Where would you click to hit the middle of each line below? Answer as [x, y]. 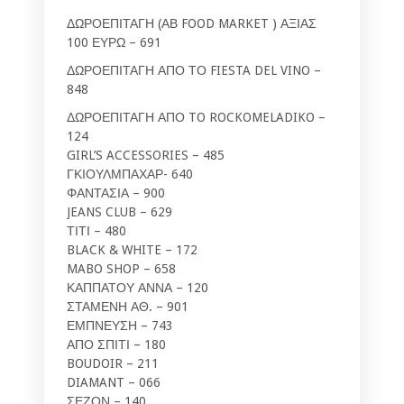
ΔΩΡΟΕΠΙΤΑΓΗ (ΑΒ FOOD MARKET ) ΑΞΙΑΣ [192, 23]
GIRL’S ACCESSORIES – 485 [146, 155]
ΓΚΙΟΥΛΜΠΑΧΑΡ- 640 [130, 174]
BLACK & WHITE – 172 [132, 249]
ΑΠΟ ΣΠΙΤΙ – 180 [116, 344]
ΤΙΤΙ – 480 [96, 230]
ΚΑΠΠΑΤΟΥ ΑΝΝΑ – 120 [138, 287]
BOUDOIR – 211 [113, 363]
